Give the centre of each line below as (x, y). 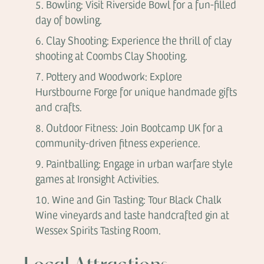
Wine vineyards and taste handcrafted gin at (133, 214)
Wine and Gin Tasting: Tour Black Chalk (137, 199)
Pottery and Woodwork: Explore (114, 76)
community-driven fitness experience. (118, 143)
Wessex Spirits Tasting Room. (98, 230)
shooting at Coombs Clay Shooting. (112, 55)
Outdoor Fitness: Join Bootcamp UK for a (135, 127)
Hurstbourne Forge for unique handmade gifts (136, 91)
